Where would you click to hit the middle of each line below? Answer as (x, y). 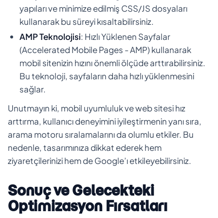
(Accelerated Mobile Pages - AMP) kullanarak (105, 49)
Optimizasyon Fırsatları (88, 206)
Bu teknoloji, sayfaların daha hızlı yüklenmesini (107, 76)
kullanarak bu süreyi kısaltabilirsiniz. (87, 21)
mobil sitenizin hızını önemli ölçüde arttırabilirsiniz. (112, 63)
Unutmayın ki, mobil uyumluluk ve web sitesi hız (97, 108)
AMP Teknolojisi (50, 36)
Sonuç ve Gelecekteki (81, 190)
